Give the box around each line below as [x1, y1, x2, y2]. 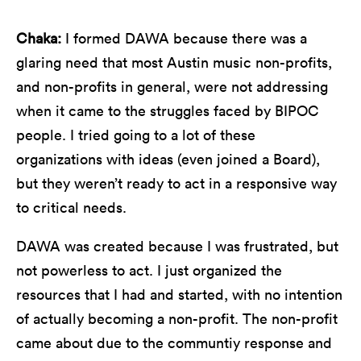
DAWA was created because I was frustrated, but [16, 236, 338, 255]
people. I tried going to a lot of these [16, 125, 255, 144]
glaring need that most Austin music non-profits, [16, 52, 332, 72]
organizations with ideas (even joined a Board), [16, 149, 320, 168]
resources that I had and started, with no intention [16, 284, 342, 304]
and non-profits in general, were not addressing [16, 77, 328, 96]
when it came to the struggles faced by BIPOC [16, 101, 319, 120]
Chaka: [16, 28, 65, 48]
